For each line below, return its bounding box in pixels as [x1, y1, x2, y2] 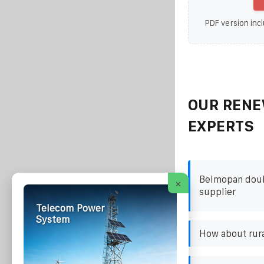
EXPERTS [187, 117, 255, 134]
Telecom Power [35, 203, 105, 214]
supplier [199, 187, 236, 197]
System [35, 214, 70, 225]
